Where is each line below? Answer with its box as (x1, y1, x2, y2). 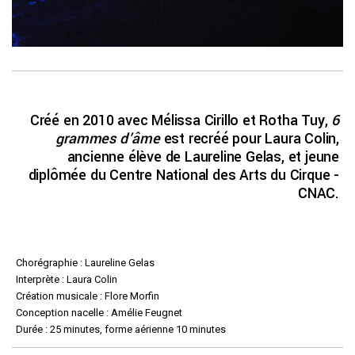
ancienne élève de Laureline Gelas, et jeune (67, 147, 339, 168)
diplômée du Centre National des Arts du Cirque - (28, 165, 339, 186)
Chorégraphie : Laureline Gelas (16, 257, 155, 269)
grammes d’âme (55, 128, 160, 150)
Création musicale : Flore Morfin (16, 290, 159, 303)
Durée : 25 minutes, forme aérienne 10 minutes (16, 323, 226, 336)
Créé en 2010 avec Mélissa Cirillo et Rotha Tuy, (29, 110, 332, 132)
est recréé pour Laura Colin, (159, 128, 339, 150)
